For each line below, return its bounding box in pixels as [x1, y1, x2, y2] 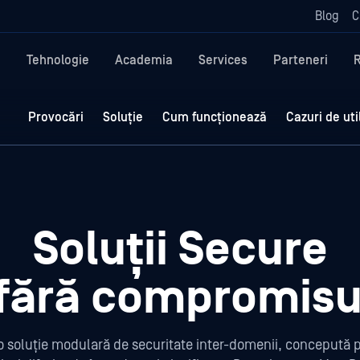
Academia [115, 53, 173, 67]
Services [198, 53, 247, 67]
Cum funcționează [162, 109, 267, 125]
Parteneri [273, 53, 328, 67]
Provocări [28, 109, 84, 125]
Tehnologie [27, 53, 89, 67]
